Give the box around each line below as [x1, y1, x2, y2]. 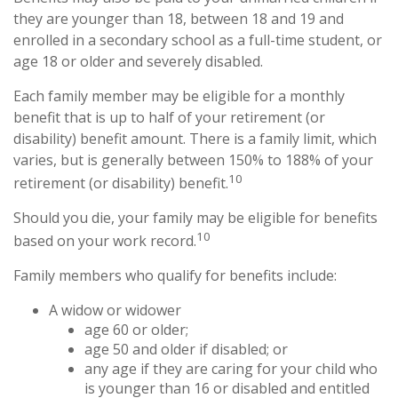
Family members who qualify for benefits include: [13, 266, 337, 286]
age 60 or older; [84, 320, 188, 340]
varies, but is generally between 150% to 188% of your [13, 149, 373, 170]
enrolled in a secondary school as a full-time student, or [13, 29, 382, 50]
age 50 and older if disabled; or [84, 339, 288, 360]
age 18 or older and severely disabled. [13, 51, 263, 71]
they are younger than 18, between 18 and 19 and [13, 8, 344, 28]
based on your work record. [13, 231, 196, 251]
